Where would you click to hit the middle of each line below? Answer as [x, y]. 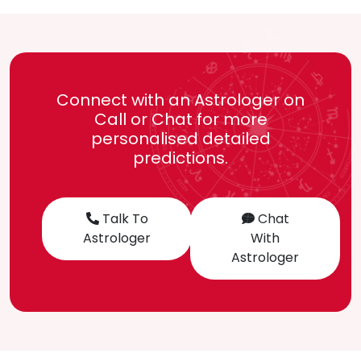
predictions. [180, 158]
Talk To [123, 218]
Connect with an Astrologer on [180, 100]
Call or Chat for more [180, 119]
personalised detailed [180, 138]
